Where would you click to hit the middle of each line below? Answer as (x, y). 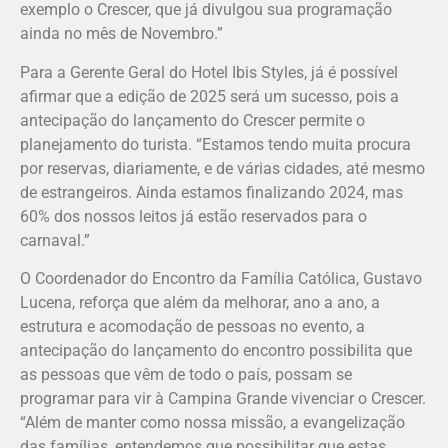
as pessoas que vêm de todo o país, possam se (186, 375)
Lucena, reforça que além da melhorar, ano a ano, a (200, 303)
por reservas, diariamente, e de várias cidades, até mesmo (222, 168)
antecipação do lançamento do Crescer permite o (192, 120)
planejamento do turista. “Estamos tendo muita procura (215, 144)
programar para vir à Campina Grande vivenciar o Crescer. (223, 399)
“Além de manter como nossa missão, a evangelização (212, 423)
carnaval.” (55, 240)
